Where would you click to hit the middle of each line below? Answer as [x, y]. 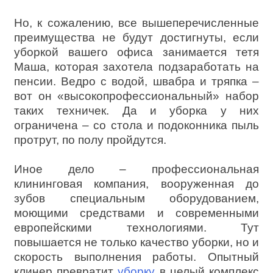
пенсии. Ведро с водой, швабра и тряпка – [136, 81]
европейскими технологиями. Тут [136, 228]
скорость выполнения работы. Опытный [136, 257]
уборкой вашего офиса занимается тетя [136, 52]
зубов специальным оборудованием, [136, 198]
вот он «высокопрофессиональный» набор [136, 96]
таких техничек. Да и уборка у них [136, 111]
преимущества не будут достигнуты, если [136, 37]
